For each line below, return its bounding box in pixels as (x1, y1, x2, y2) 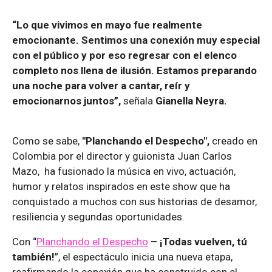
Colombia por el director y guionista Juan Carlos (12, 150, 232, 163)
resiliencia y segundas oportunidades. (12, 211, 185, 223)
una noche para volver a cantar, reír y (12, 80, 190, 92)
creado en (209, 135, 257, 148)
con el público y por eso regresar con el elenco (12, 49, 237, 62)
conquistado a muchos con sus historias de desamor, (12, 195, 257, 208)
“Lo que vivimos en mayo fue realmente (12, 19, 202, 32)
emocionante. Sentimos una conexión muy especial (12, 34, 260, 47)
